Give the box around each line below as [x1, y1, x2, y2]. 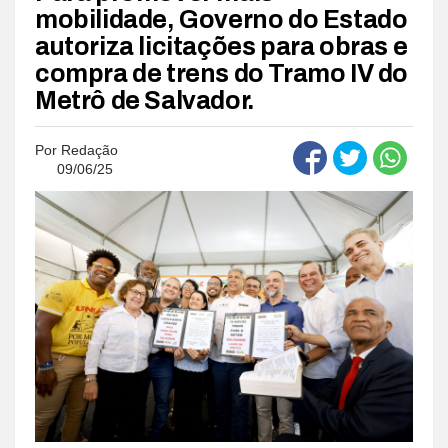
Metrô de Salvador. [35, 86, 255, 114]
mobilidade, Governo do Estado [35, 5, 408, 33]
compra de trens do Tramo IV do [35, 59, 409, 87]
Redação [61, 141, 118, 158]
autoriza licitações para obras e [35, 32, 408, 60]
